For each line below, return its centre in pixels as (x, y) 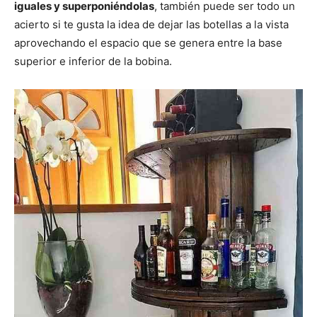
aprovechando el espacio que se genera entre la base (148, 42)
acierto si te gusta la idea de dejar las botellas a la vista (151, 24)
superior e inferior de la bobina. (93, 61)
